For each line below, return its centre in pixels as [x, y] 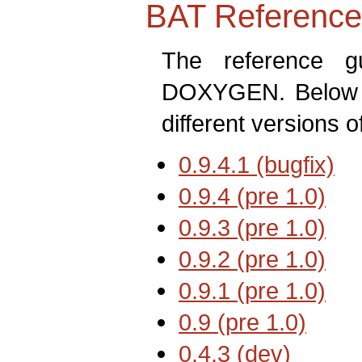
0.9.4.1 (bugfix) [257, 164]
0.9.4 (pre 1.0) [252, 196]
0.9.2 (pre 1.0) [252, 259]
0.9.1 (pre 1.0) [252, 290]
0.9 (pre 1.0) [242, 322]
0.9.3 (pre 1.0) [252, 227]
